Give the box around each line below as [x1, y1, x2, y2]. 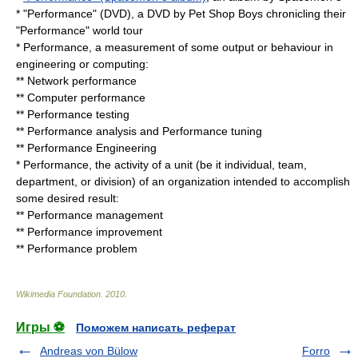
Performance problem [27, 242, 137, 255]
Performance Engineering [27, 141, 157, 154]
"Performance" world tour [16, 24, 143, 37]
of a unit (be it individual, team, [149, 158, 307, 171]
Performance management [27, 209, 163, 221]
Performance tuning [162, 125, 262, 137]
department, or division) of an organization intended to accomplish [16, 175, 350, 188]
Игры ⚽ [16, 320, 65, 334]
